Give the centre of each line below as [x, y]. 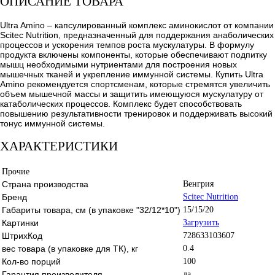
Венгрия [198, 184]
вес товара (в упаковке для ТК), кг [70, 248]
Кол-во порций [31, 261]
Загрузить [201, 222]
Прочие [16, 171]
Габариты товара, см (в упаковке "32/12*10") [91, 210]
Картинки [20, 223]
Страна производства [45, 184]
